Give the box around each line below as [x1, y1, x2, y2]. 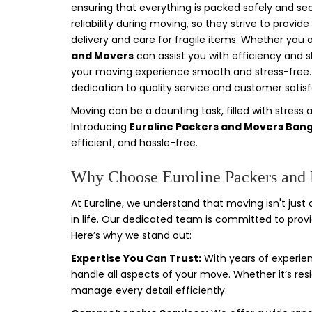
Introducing [71, 120, 130, 134]
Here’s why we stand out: [71, 228, 192, 242]
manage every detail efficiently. [71, 283, 227, 297]
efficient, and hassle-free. [71, 136, 198, 150]
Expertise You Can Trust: [71, 251, 201, 265]
